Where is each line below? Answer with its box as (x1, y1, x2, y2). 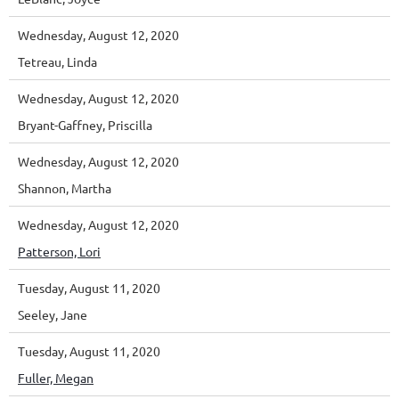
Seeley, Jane (18, 305, 87, 322)
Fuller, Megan (18, 369, 94, 386)
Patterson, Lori (18, 242, 101, 259)
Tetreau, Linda (18, 53, 97, 69)
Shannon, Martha (18, 179, 111, 196)
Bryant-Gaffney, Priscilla (18, 116, 152, 133)
